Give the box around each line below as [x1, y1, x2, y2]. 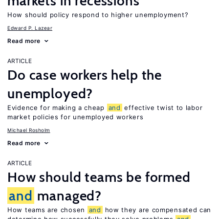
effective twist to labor [122, 104, 203, 111]
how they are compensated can [102, 206, 212, 214]
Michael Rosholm [7, 127, 50, 133]
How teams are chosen [7, 206, 88, 214]
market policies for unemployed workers [7, 113, 144, 121]
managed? [34, 187, 102, 204]
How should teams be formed [7, 169, 191, 185]
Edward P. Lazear [7, 25, 52, 31]
